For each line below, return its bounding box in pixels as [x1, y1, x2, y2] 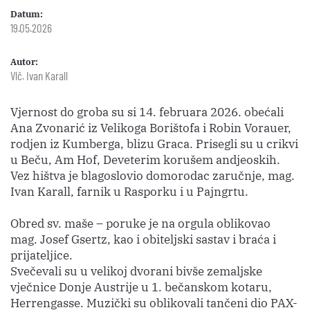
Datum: [10, 8, 43, 20]
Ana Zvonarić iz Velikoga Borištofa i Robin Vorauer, [10, 120, 291, 136]
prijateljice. [10, 248, 73, 263]
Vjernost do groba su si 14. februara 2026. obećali [10, 104, 284, 120]
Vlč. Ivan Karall [10, 69, 68, 82]
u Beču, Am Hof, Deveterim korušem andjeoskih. [10, 152, 280, 167]
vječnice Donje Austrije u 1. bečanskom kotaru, [10, 280, 272, 295]
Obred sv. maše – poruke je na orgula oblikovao [10, 216, 271, 231]
